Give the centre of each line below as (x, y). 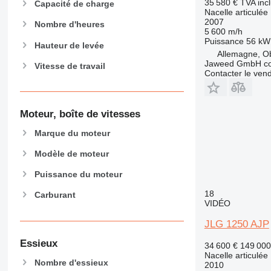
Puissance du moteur (78, 175)
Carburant (55, 195)
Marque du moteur (72, 133)
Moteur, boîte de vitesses (80, 114)
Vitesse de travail (70, 66)
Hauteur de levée (69, 45)
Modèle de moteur (71, 154)
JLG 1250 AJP (237, 224)
